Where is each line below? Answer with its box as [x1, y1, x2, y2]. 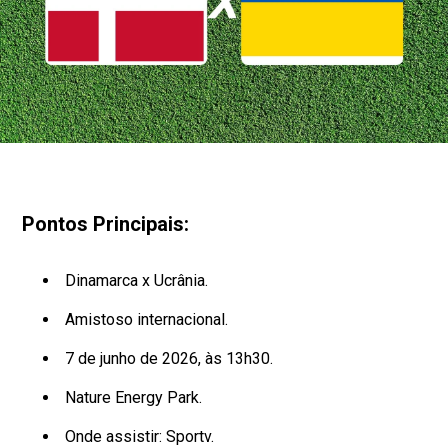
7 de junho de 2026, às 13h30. [64, 348, 273, 368]
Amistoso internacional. [64, 309, 228, 329]
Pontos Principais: [22, 211, 190, 236]
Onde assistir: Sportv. [64, 426, 214, 446]
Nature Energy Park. [64, 387, 202, 407]
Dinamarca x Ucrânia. [64, 270, 208, 290]
